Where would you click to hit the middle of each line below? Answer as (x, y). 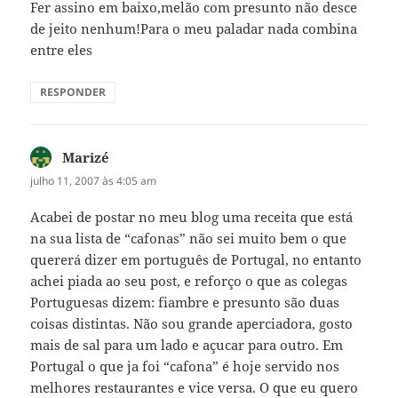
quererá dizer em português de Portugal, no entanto (196, 260)
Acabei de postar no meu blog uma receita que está (192, 217)
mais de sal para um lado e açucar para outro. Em (187, 345)
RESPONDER (73, 92)
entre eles (62, 50)
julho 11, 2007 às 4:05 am (94, 181)
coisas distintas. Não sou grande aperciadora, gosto (192, 324)
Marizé (86, 158)
